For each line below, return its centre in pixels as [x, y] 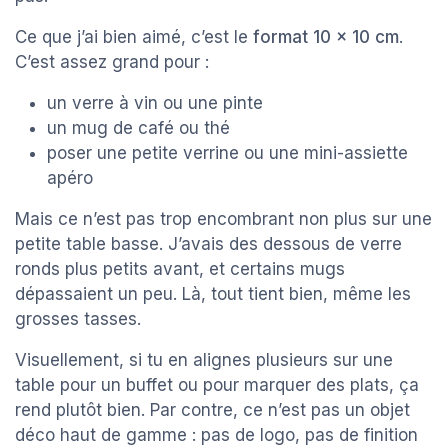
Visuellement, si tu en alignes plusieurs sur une [204, 360]
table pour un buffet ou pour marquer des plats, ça [217, 385]
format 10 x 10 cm [326, 37]
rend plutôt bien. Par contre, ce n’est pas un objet [212, 410]
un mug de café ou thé [138, 128]
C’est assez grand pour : [112, 62]
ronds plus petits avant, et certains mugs [180, 269]
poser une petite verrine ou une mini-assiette [227, 153]
